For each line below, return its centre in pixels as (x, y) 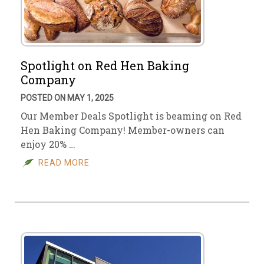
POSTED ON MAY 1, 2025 (67, 98)
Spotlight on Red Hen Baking (105, 65)
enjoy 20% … (48, 144)
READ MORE (64, 163)
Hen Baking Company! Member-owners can (123, 130)
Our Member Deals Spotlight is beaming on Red (131, 116)
